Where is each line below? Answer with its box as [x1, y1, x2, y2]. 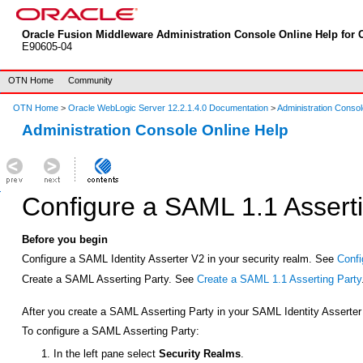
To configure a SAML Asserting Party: [21, 325, 199, 338]
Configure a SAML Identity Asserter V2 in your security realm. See [21, 253, 337, 266]
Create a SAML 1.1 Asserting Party [196, 273, 361, 286]
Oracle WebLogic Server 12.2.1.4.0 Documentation [68, 103, 271, 113]
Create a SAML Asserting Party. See [21, 273, 197, 286]
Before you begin [21, 233, 108, 246]
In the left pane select [53, 348, 160, 361]
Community [68, 75, 113, 85]
